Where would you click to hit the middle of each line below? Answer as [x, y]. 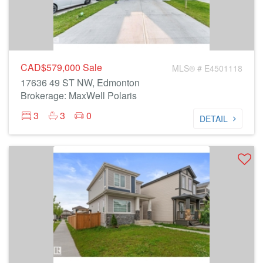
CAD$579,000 [52, 67]
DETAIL [214, 119]
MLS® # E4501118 [207, 68]
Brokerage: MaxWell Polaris [79, 95]
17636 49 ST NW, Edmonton [80, 82]
